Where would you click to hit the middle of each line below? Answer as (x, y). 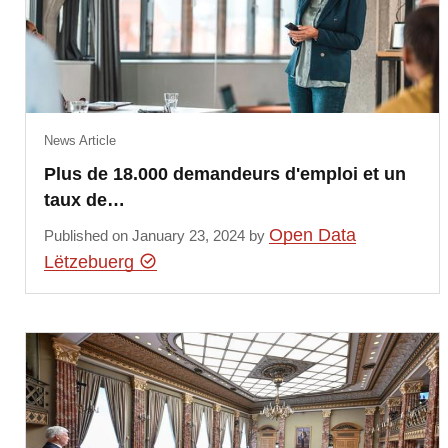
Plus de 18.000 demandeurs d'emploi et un (224, 174)
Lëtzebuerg (91, 261)
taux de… (84, 200)
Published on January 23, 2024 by (156, 235)
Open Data (312, 234)
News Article (79, 141)
